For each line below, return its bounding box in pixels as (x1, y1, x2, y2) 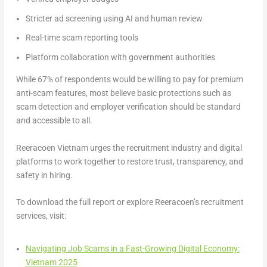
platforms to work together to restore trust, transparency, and (15, 156, 243, 166)
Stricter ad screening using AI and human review (25, 13, 203, 23)
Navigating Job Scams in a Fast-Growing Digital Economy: (25, 244, 240, 254)
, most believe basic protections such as (85, 88, 231, 98)
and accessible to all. (15, 116, 92, 126)
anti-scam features (15, 88, 86, 98)
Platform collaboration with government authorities (25, 52, 215, 63)
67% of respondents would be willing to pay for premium (37, 74, 243, 85)
